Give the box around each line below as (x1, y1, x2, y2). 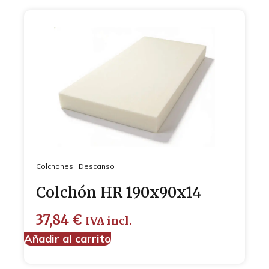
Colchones (36, 161, 73, 171)
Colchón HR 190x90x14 (36, 183, 201, 202)
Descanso (79, 161, 115, 171)
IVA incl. (85, 214, 132, 228)
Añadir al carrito (24, 231, 111, 246)
